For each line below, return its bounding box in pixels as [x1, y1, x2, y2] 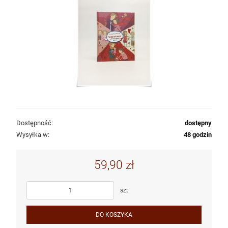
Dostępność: [16, 119, 53, 127]
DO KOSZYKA [96, 211, 132, 218]
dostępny [185, 119, 212, 127]
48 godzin [184, 130, 212, 138]
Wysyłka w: [16, 130, 49, 138]
